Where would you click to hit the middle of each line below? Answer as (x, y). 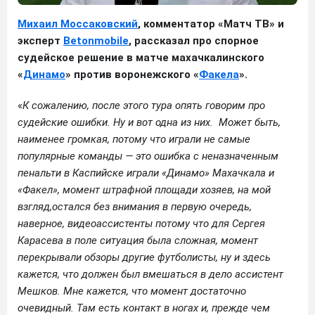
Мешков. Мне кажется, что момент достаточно (132, 291)
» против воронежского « (132, 74)
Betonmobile (96, 40)
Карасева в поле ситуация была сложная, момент (138, 240)
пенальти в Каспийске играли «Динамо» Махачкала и (146, 173)
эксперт (40, 40)
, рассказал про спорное (194, 40)
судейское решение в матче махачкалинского (141, 57)
